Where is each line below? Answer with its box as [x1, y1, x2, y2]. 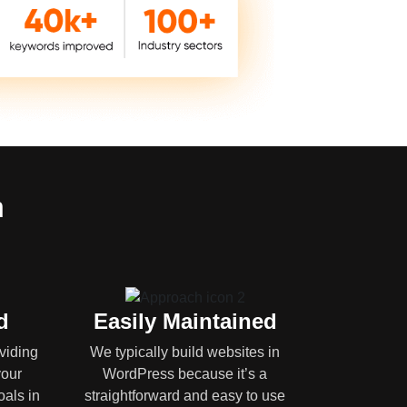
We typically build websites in [90, 343, 280, 360]
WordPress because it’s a [103, 365, 267, 382]
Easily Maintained [93, 308, 277, 333]
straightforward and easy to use [84, 387, 285, 403]
